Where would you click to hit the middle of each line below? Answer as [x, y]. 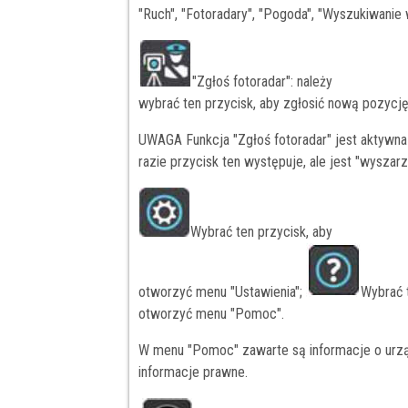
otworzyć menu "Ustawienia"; [222, 292]
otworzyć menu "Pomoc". [211, 314]
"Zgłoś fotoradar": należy [262, 82]
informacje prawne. [193, 372]
